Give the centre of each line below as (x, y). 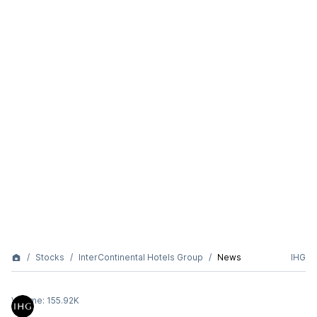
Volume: (29, 300)
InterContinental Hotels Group (141, 257)
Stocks (50, 257)
